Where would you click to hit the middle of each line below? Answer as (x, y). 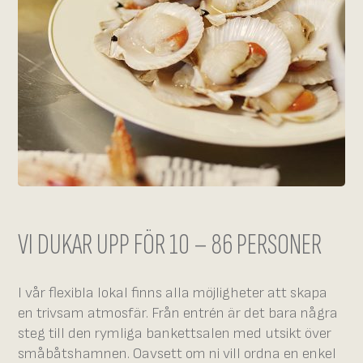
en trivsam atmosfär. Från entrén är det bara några (178, 313)
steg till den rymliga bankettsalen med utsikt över (175, 333)
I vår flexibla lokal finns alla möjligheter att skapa (173, 293)
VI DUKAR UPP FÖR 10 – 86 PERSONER (170, 244)
